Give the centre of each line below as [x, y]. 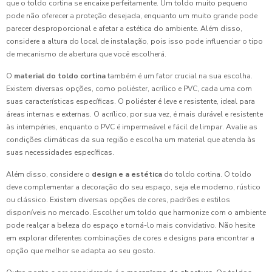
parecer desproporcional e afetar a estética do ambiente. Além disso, [124, 28]
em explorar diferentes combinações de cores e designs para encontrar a [130, 238]
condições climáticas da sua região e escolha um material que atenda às [131, 139]
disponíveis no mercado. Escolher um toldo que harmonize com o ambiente [136, 212]
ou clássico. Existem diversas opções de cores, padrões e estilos [118, 199]
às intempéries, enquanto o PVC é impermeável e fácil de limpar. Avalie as [132, 127]
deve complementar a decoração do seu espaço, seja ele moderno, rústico [133, 187]
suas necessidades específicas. [60, 152]
